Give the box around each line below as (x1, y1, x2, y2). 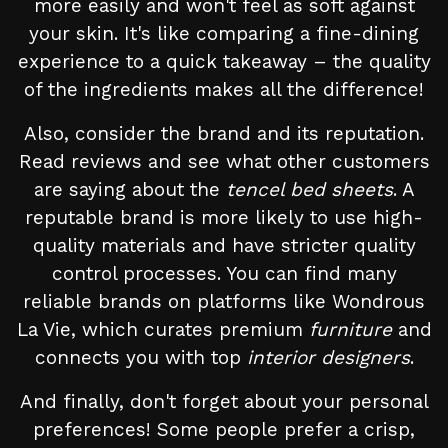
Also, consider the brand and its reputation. (24, 122, 424, 146)
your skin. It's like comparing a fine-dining (29, 22, 419, 46)
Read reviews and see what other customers (18, 150, 430, 174)
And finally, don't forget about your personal (19, 390, 429, 414)
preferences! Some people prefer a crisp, (33, 418, 415, 442)
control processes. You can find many (51, 262, 397, 286)
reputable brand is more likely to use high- (25, 206, 423, 230)
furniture (308, 318, 392, 342)
